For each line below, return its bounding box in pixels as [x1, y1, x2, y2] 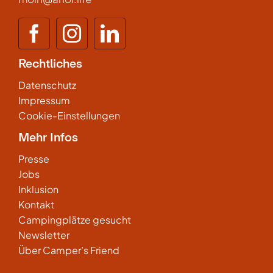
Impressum [18, 94, 70, 107]
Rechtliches [18, 55, 82, 71]
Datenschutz [18, 79, 76, 91]
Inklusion [18, 183, 58, 196]
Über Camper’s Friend [18, 244, 119, 257]
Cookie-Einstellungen [18, 109, 120, 122]
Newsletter [18, 229, 69, 241]
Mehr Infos [18, 129, 78, 145]
